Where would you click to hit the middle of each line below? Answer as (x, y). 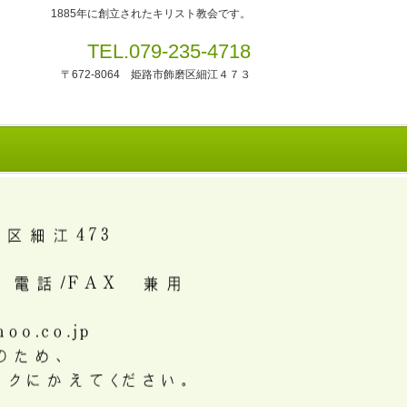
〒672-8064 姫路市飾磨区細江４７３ (156, 74)
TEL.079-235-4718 (169, 51)
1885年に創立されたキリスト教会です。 (151, 14)
